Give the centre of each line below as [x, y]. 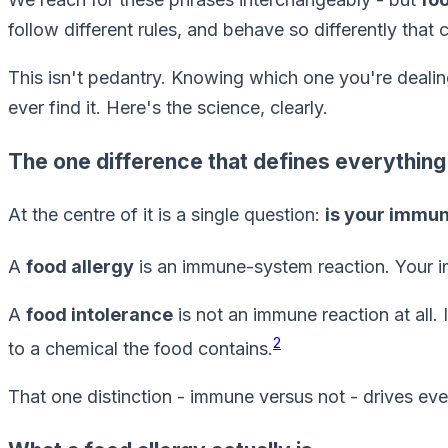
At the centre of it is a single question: [166, 214]
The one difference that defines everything [227, 161]
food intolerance [99, 314]
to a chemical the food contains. [140, 348]
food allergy [80, 266]
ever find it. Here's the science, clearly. [168, 107]
